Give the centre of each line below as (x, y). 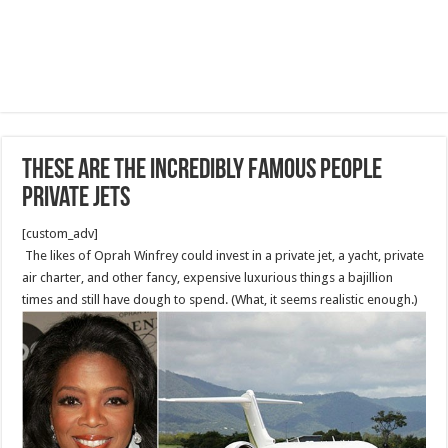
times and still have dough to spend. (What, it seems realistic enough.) (220, 299)
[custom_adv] (60, 233)
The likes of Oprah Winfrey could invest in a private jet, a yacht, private (223, 255)
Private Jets (76, 199)
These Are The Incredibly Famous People (202, 171)
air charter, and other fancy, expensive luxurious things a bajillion (208, 277)
